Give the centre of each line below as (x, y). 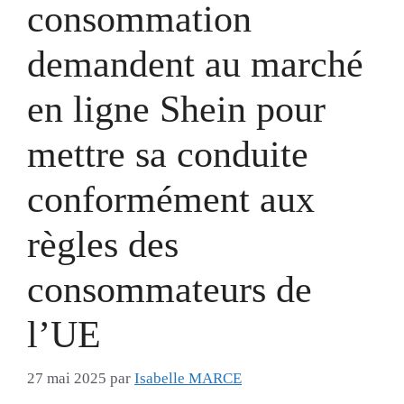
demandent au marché (195, 64)
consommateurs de (170, 289)
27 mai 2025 (67, 378)
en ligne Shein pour (176, 109)
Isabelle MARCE (188, 378)
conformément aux (171, 199)
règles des (103, 244)
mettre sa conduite (168, 154)
